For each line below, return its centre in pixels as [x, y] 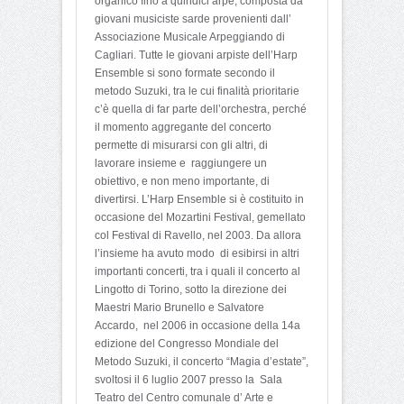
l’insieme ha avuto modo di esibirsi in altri [197, 254]
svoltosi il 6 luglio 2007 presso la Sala [188, 380]
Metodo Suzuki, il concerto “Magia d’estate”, [202, 362]
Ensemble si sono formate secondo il [185, 73]
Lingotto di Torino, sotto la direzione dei [191, 290]
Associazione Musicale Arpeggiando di [190, 37]
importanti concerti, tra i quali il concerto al [197, 272]
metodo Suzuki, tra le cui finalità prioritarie [197, 92]
